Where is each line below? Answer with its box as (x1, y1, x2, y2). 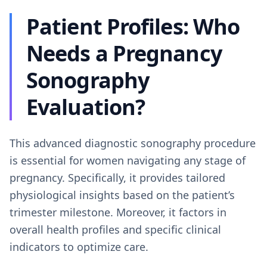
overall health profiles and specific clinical (10, 222, 221, 237)
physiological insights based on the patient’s (10, 188, 235, 202)
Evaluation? (26, 92, 145, 122)
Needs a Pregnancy (26, 39, 222, 68)
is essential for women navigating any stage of (10, 153, 246, 167)
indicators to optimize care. (10, 240, 148, 254)
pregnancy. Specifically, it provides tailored (10, 170, 225, 185)
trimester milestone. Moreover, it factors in (10, 205, 226, 219)
